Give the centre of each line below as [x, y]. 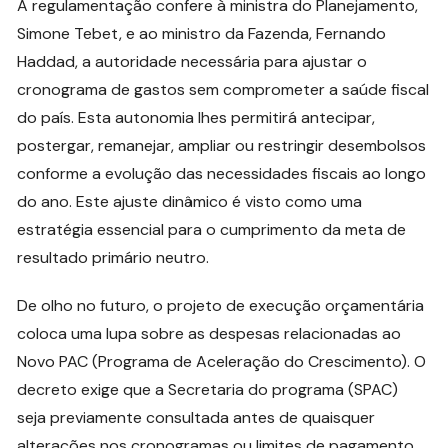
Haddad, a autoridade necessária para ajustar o [192, 61]
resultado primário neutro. [113, 257]
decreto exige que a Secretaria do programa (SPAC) [208, 389]
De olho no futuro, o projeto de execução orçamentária [221, 305]
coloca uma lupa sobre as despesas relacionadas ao [209, 333]
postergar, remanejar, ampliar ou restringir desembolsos [222, 145]
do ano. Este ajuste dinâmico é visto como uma [190, 201]
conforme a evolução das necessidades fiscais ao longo [222, 173]
